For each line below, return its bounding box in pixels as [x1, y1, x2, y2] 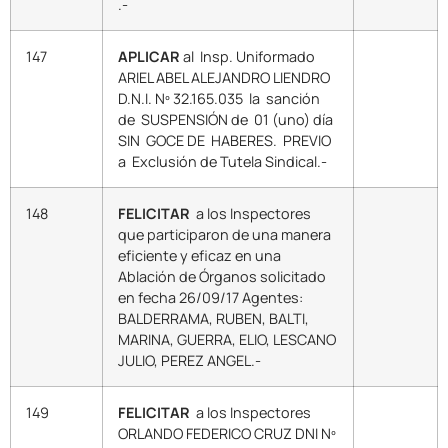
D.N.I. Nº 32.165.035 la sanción [118, 89, 320, 109]
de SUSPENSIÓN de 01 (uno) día [118, 110, 336, 130]
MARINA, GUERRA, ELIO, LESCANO [118, 330, 336, 350]
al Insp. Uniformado [180, 47, 315, 67]
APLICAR [118, 47, 180, 67]
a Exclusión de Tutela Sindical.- [118, 152, 327, 172]
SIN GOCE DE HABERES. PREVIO [118, 131, 334, 151]
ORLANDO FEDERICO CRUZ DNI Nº [118, 424, 336, 444]
